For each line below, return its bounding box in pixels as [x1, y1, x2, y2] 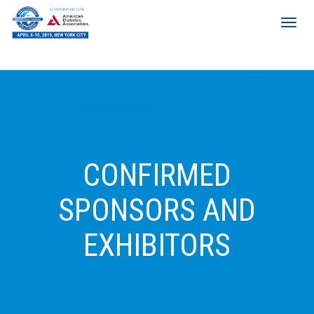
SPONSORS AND [58, 192, 256, 228]
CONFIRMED [83, 157, 231, 193]
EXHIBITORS [83, 227, 231, 264]
